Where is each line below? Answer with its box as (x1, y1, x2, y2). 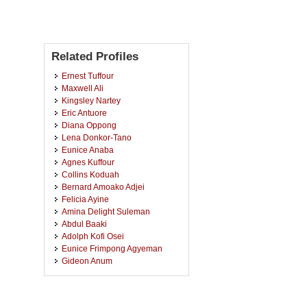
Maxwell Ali (62, 84, 103, 93)
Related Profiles (51, 50, 138, 63)
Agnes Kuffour (62, 158, 114, 167)
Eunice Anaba (62, 145, 114, 154)
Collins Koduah (62, 170, 119, 179)
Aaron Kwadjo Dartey (62, 281, 141, 290)
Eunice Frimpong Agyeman (62, 244, 162, 253)
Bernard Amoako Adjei (62, 182, 145, 191)
